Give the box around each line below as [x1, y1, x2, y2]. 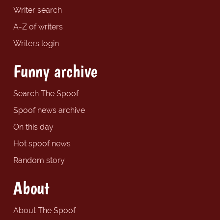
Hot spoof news [13, 139, 71, 149]
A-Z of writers [13, 22, 63, 32]
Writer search [13, 5, 62, 15]
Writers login [13, 39, 59, 49]
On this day [13, 122, 54, 132]
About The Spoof [13, 206, 76, 216]
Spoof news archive [13, 106, 85, 115]
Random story [13, 156, 65, 165]
